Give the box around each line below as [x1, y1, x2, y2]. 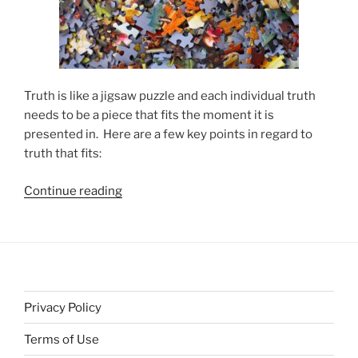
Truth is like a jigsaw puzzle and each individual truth [24, 89, 316, 104]
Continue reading [24, 183, 122, 198]
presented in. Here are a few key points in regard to [24, 127, 312, 142]
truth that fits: [24, 146, 101, 161]
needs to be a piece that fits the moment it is [24, 108, 274, 123]
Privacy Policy [24, 300, 101, 315]
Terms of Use [24, 332, 99, 347]
